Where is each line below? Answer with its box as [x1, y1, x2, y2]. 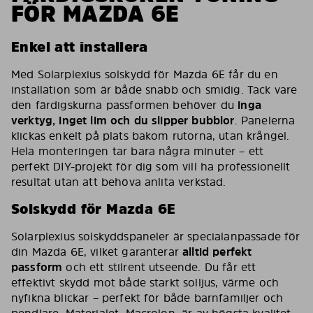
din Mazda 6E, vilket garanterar [11, 244, 183, 260]
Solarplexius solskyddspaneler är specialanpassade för [11, 228, 300, 245]
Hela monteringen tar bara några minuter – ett [11, 143, 264, 159]
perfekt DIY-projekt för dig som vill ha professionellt [11, 159, 291, 175]
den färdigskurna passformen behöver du [11, 97, 238, 113]
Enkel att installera [11, 37, 147, 57]
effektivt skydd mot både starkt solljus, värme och [11, 275, 279, 291]
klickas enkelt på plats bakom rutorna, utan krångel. [11, 128, 290, 144]
